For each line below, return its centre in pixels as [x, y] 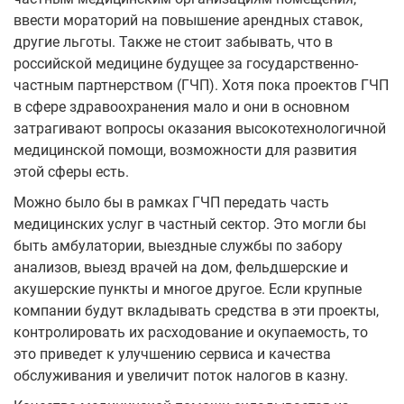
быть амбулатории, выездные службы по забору [178, 245]
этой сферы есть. [71, 171]
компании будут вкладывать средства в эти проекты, [196, 310]
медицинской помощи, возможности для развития [185, 150]
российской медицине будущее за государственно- [186, 63]
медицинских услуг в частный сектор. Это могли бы [190, 224]
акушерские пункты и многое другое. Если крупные [188, 289]
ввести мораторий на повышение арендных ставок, [188, 20]
